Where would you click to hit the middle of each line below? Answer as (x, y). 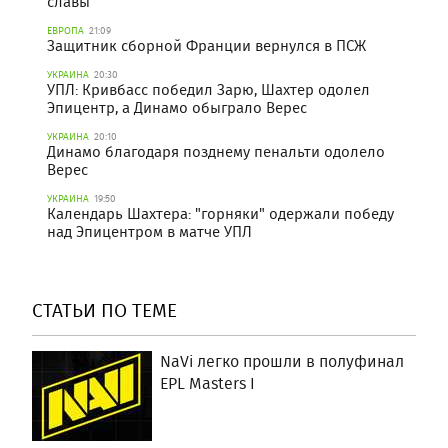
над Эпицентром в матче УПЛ (149, 231)
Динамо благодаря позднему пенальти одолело (216, 151)
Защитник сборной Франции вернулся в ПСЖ (206, 45)
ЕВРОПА (65, 30)
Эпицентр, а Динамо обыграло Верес (177, 107)
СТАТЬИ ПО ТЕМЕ (104, 309)
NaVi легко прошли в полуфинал (282, 361)
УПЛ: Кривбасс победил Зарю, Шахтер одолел (208, 89)
